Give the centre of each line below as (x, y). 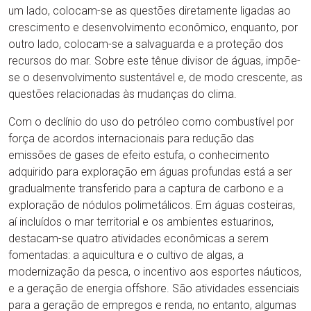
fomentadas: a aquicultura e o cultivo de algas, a (126, 255)
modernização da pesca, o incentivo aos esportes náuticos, (155, 272)
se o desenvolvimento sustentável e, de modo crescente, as (155, 77)
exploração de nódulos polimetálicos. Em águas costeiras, (152, 205)
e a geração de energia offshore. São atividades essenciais (154, 288)
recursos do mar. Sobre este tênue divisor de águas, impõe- (154, 61)
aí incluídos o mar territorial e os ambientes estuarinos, (141, 222)
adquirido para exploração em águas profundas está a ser (150, 172)
